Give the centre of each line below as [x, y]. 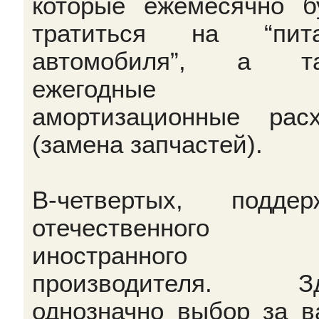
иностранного [110, 255]
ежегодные [94, 89]
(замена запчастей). [147, 144]
